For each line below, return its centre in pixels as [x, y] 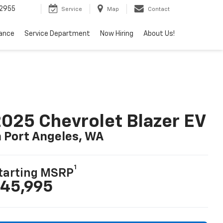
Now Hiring [117, 34]
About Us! [159, 34]
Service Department [57, 34]
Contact [159, 9]
